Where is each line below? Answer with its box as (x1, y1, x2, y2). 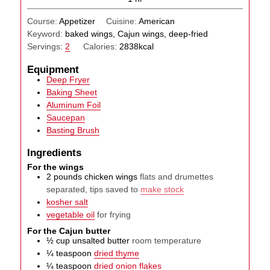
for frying (97, 209, 131, 219)
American (138, 16, 175, 26)
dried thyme (94, 248, 140, 259)
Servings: (27, 41, 66, 51)
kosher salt (46, 196, 89, 207)
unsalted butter (72, 236, 130, 246)
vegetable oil (46, 209, 95, 219)
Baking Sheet (46, 87, 98, 97)
